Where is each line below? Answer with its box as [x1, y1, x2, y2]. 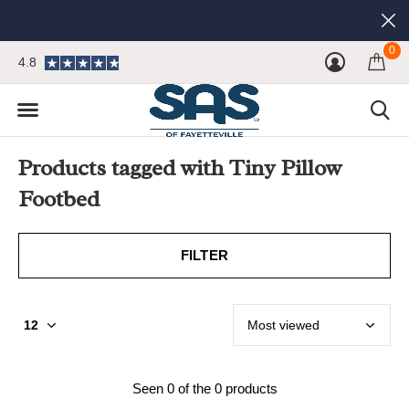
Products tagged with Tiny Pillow [18, 153, 341, 183]
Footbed [18, 184, 100, 214]
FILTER [180, 247, 229, 263]
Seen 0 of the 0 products [131, 381, 278, 396]
